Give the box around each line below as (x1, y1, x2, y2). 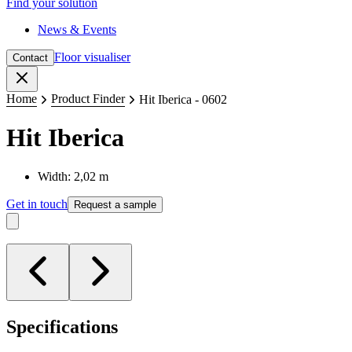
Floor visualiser (54, 50, 130, 64)
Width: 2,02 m (38, 169, 108, 183)
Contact (13, 52, 48, 64)
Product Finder (51, 92, 125, 105)
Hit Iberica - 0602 (139, 92, 227, 106)
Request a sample (74, 198, 156, 211)
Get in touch (6, 196, 68, 211)
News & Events (38, 23, 116, 36)
